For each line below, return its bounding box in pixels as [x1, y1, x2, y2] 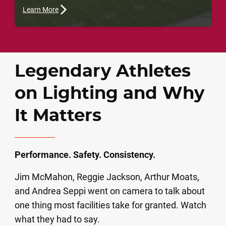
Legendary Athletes [15, 63, 191, 80]
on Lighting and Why [15, 85, 205, 102]
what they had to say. [15, 213, 100, 224]
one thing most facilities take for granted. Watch [15, 199, 207, 210]
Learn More [22, 5, 59, 14]
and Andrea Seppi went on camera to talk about [15, 185, 205, 196]
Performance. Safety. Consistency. [15, 149, 156, 160]
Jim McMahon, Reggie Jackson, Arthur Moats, [15, 171, 200, 182]
